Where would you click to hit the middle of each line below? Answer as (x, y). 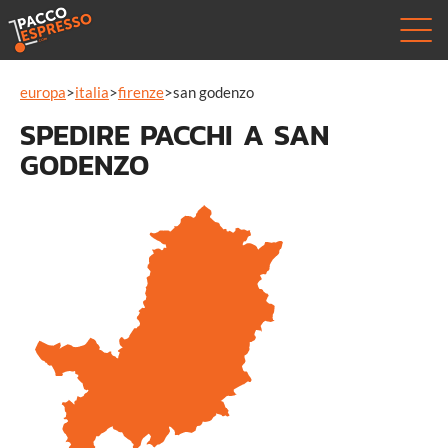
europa (43, 92)
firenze (141, 92)
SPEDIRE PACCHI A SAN (174, 134)
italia (92, 92)
